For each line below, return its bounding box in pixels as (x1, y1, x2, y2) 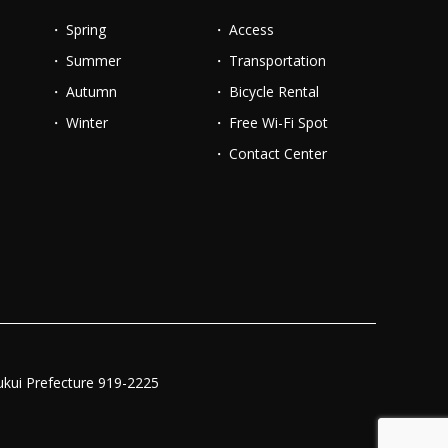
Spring (66, 19, 107, 39)
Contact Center (229, 143, 328, 163)
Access (229, 19, 275, 39)
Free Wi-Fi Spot (229, 112, 329, 132)
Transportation (229, 50, 327, 70)
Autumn (66, 81, 118, 101)
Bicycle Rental (229, 81, 320, 101)
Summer (66, 50, 122, 70)
